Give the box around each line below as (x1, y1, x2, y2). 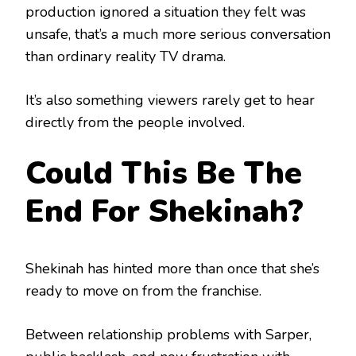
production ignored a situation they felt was (25, 2, 306, 22)
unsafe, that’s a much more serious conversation (25, 25, 331, 44)
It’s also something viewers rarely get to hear (25, 91, 315, 110)
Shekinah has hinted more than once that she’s (25, 258, 319, 278)
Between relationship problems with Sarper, (25, 324, 311, 344)
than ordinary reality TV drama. (25, 47, 226, 67)
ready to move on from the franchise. (25, 281, 261, 300)
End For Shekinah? (25, 191, 304, 234)
